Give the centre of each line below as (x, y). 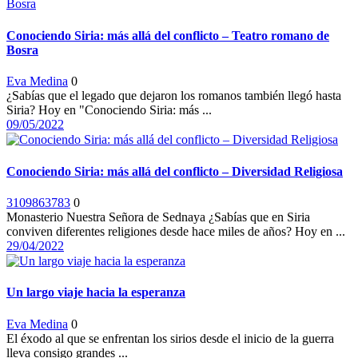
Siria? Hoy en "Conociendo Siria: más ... (109, 109)
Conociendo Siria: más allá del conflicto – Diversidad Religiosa (175, 171)
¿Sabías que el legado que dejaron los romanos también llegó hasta (174, 95)
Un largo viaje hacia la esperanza (96, 292)
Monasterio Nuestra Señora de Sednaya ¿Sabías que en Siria (158, 217)
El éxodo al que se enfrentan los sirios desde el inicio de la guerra (170, 338)
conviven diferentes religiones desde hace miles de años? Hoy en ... (176, 231)
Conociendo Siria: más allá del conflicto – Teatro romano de (168, 35)
